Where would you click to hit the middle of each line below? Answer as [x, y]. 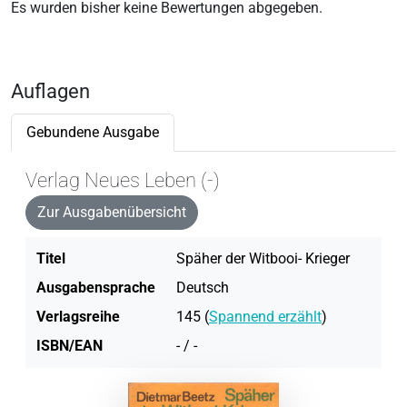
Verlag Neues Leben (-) [123, 180]
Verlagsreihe [78, 316]
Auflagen [50, 91]
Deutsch [203, 287]
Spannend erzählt [265, 316]
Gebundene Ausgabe [93, 132]
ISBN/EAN [69, 345]
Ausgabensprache [96, 287]
